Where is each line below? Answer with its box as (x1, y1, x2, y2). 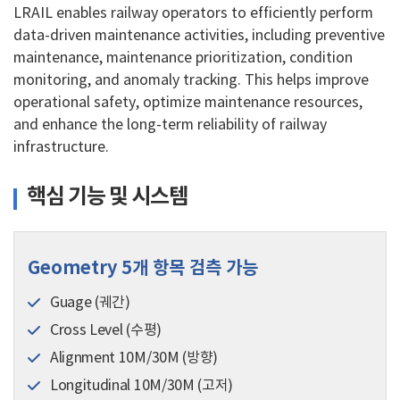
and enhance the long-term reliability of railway (13, 116, 327, 133)
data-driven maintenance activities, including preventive (13, 27, 385, 44)
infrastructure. (13, 138, 109, 155)
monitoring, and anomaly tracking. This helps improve (13, 71, 369, 88)
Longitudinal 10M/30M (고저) (50, 377, 233, 394)
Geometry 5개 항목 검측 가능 (28, 257, 258, 279)
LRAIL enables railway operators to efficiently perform (13, 4, 373, 21)
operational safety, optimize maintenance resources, (13, 94, 362, 111)
